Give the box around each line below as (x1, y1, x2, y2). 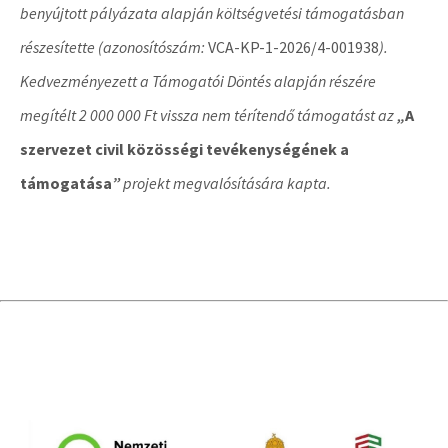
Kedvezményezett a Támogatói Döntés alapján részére (20, 71, 376, 91)
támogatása (20, 173, 112, 193)
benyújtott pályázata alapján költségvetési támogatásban (20, 3, 404, 23)
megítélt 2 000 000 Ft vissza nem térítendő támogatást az (20, 105, 397, 125)
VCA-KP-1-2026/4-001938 (208, 37, 379, 57)
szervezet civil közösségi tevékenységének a (20, 139, 349, 159)
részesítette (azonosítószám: (20, 37, 208, 57)
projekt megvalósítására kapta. (120, 173, 331, 193)
